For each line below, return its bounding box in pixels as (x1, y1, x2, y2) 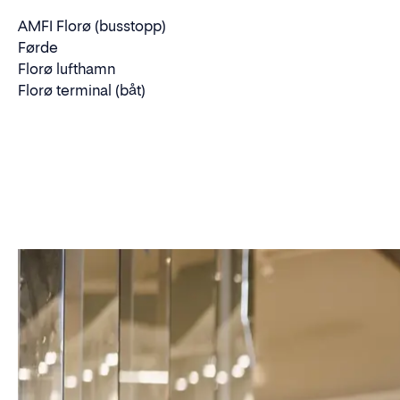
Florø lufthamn (18, 60, 115, 78)
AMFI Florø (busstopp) (18, 17, 166, 35)
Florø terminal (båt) (18, 81, 146, 99)
